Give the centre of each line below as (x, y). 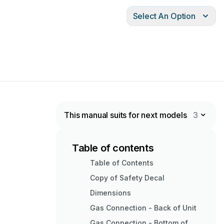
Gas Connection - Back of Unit (143, 208)
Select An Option (164, 16)
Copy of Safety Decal (127, 178)
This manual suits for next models (125, 115)
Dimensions (110, 193)
